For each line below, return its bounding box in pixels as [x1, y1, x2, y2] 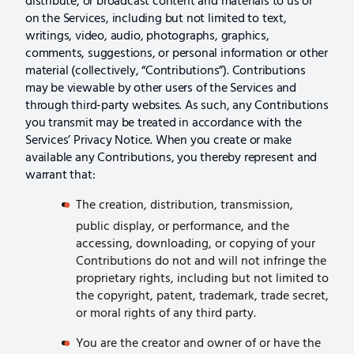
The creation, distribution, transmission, [76, 194, 293, 216]
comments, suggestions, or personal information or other [25, 43, 328, 64]
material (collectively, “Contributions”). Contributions [25, 60, 306, 81]
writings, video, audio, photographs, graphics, [25, 25, 269, 47]
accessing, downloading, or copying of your [76, 234, 315, 255]
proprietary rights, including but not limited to [76, 269, 329, 290]
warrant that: [25, 164, 96, 186]
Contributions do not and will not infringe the [76, 251, 326, 273]
